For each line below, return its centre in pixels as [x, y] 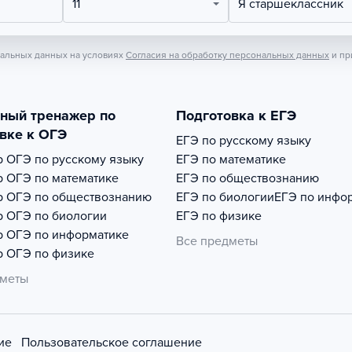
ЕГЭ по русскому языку [244, 141]
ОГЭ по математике [62, 178]
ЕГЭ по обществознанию [247, 178]
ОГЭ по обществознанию [79, 197]
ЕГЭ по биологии [225, 197]
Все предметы [217, 241]
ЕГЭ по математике [231, 159]
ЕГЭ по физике [219, 216]
